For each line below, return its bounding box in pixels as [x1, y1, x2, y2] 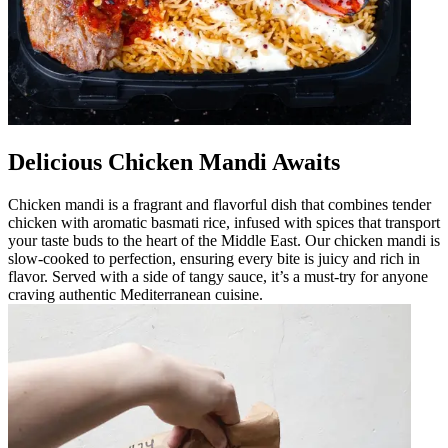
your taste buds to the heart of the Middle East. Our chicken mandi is [8, 231, 440, 249]
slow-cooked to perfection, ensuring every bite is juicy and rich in [8, 249, 420, 267]
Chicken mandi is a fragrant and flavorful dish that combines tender [8, 195, 431, 213]
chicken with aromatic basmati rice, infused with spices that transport [8, 213, 440, 231]
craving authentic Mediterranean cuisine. [8, 285, 263, 303]
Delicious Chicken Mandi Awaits [8, 148, 340, 175]
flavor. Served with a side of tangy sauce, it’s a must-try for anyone [8, 267, 428, 285]
